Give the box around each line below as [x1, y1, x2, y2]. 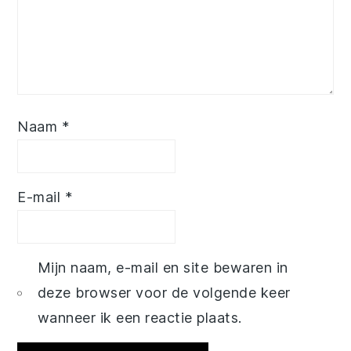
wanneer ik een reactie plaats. [37, 309, 242, 327]
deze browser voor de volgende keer [37, 284, 291, 302]
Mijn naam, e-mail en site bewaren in [37, 259, 288, 277]
